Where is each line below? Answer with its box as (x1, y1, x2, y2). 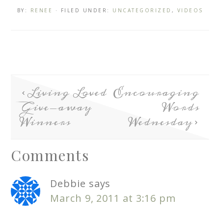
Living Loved (27, 82, 108, 103)
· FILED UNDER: (55, 7, 112, 14)
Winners (21, 111, 71, 133)
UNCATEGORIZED (112, 7, 172, 14)
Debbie (50, 177, 86, 191)
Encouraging (113, 82, 199, 103)
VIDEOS (177, 7, 203, 14)
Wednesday (129, 111, 192, 133)
